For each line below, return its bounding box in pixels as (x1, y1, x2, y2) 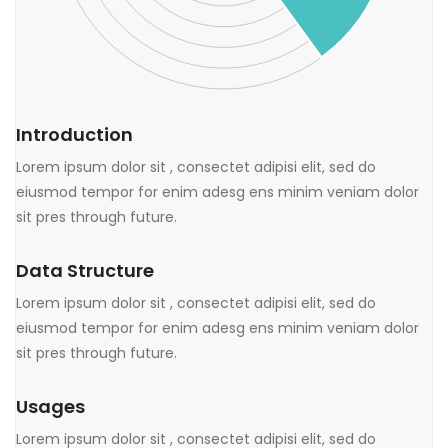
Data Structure (16, 258, 154, 284)
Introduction (16, 122, 133, 148)
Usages (16, 394, 85, 420)
